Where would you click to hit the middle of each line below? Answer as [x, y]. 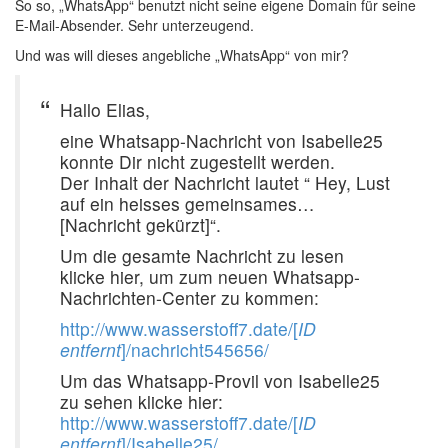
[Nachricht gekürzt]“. [140, 224]
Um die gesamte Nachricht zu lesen [202, 255]
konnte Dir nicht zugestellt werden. [197, 161]
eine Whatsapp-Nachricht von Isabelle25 [221, 140]
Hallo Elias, [105, 109]
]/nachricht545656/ [195, 349]
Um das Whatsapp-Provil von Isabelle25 [220, 380]
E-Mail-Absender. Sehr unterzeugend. [134, 25]
